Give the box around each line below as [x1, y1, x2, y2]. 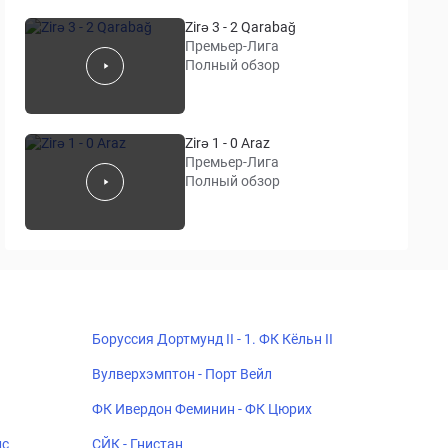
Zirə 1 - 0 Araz [185, 135, 271, 151]
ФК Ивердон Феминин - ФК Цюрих [92, 401, 312, 417]
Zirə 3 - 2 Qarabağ [185, 19, 297, 35]
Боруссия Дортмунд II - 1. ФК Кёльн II [92, 331, 333, 347]
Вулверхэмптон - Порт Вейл [92, 366, 272, 382]
